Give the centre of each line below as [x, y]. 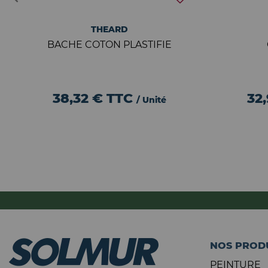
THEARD [109, 29]
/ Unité [151, 100]
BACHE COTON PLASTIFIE [109, 45]
